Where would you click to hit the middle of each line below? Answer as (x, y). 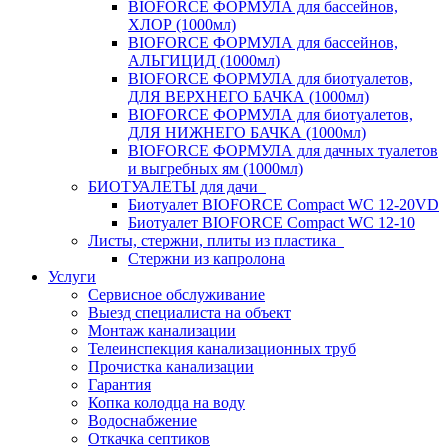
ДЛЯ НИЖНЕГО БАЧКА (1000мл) (247, 132)
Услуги (72, 276)
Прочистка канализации (171, 366)
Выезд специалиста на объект (189, 312)
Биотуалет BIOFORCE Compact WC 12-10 (271, 222)
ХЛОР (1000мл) (182, 24)
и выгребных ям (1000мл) (215, 168)
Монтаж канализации (162, 330)
